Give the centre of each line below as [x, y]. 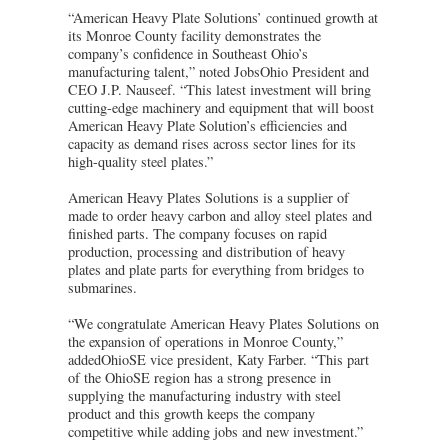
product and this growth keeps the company [191, 413]
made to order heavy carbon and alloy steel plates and [220, 215]
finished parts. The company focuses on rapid [197, 233]
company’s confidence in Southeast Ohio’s [188, 53]
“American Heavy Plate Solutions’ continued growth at [223, 17]
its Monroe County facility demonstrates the [194, 35]
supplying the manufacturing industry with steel [204, 395]
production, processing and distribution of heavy [206, 251]
